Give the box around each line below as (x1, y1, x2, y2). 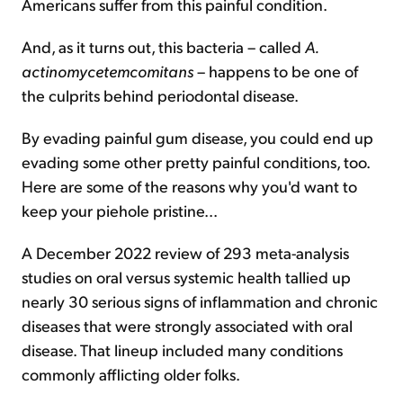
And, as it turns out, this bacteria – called (22, 36, 305, 57)
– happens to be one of (193, 60, 358, 81)
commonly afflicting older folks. (22, 363, 240, 384)
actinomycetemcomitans (22, 60, 193, 81)
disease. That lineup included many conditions (22, 339, 343, 360)
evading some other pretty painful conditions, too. (22, 151, 370, 172)
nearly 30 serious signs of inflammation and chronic (22, 291, 378, 311)
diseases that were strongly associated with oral (22, 315, 353, 336)
